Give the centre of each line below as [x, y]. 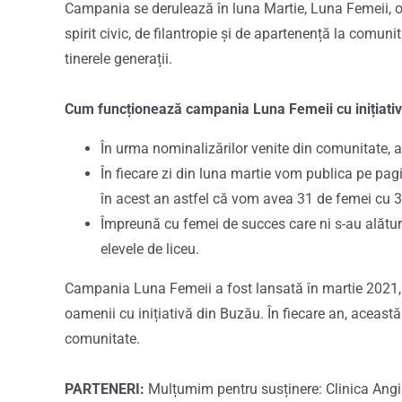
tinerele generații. [118, 59]
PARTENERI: [104, 389]
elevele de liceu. [149, 249]
